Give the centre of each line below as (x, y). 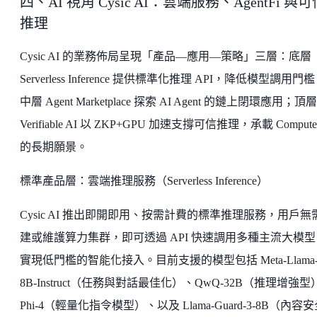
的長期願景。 (54, 146)
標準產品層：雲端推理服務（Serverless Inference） (144, 180)
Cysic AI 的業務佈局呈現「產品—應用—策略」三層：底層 (166, 56)
